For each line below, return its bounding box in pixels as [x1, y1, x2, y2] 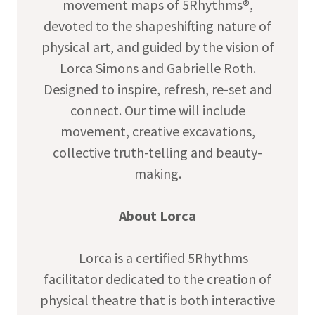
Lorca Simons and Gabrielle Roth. [59, 59, 256, 77]
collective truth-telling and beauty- [53, 143, 262, 162]
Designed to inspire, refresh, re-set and [43, 80, 272, 98]
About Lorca [119, 207, 196, 225]
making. [134, 165, 181, 183]
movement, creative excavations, [60, 122, 255, 141]
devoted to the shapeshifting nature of [44, 17, 271, 35]
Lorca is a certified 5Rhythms [67, 249, 248, 267]
